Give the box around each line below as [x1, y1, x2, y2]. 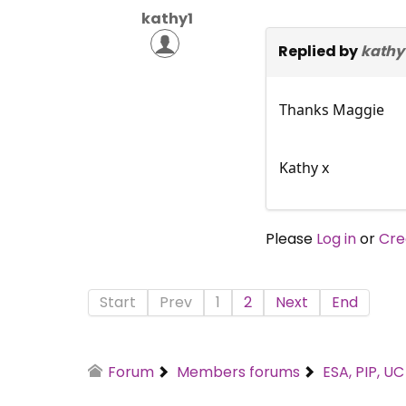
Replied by [277, 40, 361, 62]
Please [265, 227, 316, 249]
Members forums [177, 361, 301, 382]
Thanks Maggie [278, 99, 384, 120]
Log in [315, 227, 356, 249]
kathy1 [141, 7, 194, 29]
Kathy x [278, 157, 329, 178]
